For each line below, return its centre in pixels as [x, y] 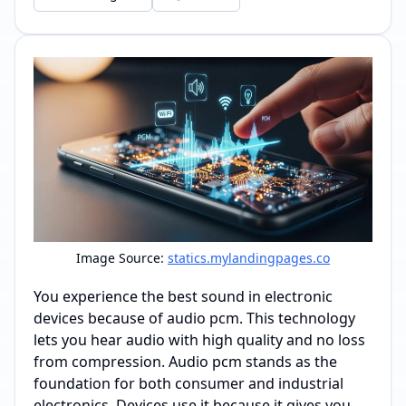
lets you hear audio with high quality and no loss [199, 340]
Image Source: [122, 258]
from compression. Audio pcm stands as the [185, 362]
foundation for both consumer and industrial [188, 383]
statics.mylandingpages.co [249, 258]
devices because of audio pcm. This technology [194, 318]
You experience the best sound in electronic [183, 296]
